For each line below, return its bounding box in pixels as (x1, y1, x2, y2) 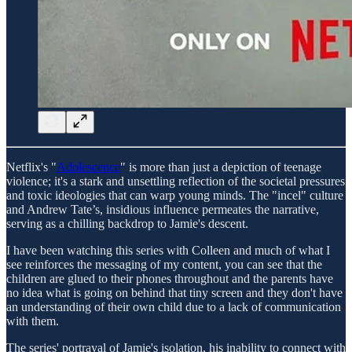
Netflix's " (6, 159, 57, 174)
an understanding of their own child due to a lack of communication (6, 299, 341, 313)
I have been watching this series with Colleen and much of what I (6, 243, 330, 257)
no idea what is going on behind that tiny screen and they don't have (6, 285, 343, 299)
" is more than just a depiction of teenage (120, 159, 321, 174)
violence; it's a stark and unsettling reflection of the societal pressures (6, 174, 345, 188)
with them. (6, 313, 59, 328)
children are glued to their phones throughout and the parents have (6, 271, 333, 285)
